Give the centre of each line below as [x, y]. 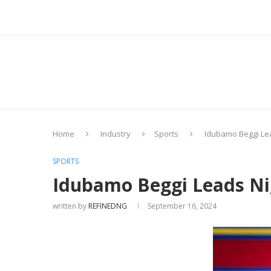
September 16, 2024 [182, 206]
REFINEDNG [108, 206]
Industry [116, 134]
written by [70, 206]
